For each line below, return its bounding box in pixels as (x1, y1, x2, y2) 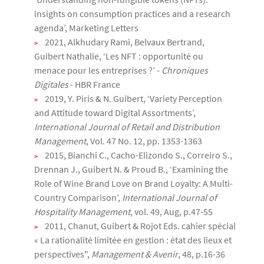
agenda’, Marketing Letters (34, 22, 138, 34)
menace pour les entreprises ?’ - (34, 64, 161, 76)
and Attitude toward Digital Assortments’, (34, 107, 196, 118)
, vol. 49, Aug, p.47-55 (130, 206, 213, 217)
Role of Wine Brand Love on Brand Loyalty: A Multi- (34, 177, 233, 189)
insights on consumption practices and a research (34, 8, 230, 19)
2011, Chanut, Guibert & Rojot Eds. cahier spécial (45, 220, 236, 232)
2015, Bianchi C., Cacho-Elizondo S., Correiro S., (45, 149, 232, 161)
